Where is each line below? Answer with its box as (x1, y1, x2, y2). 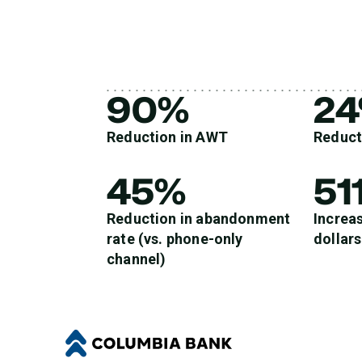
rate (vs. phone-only (107, 230, 243, 247)
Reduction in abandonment (107, 210, 291, 227)
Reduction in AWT (107, 128, 228, 145)
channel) (107, 250, 166, 267)
